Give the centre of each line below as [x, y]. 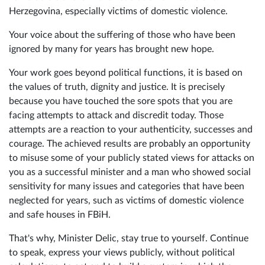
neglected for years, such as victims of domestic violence [126, 201]
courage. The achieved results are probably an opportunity [130, 144]
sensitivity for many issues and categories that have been [127, 187]
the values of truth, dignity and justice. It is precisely [117, 87]
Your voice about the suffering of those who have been [122, 35]
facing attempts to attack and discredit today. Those [116, 116]
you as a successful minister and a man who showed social [130, 172]
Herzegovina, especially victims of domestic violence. [118, 12]
